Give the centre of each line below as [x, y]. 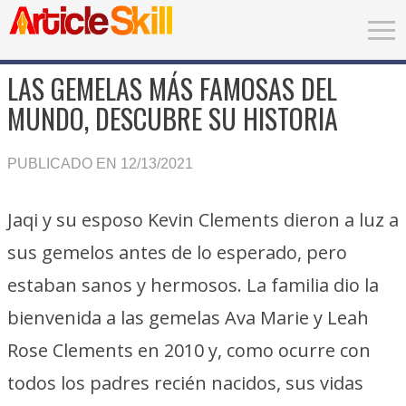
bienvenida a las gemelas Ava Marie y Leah [188, 318]
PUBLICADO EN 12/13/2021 [100, 164]
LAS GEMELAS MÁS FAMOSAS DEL [172, 88]
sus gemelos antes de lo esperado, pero [177, 252]
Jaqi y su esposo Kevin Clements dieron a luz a [203, 220]
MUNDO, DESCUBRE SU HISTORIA [173, 118]
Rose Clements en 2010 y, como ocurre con [189, 350]
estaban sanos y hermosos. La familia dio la [193, 285]
